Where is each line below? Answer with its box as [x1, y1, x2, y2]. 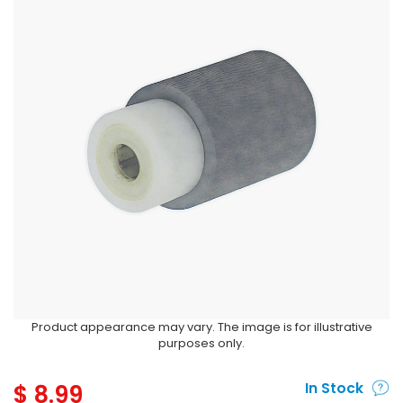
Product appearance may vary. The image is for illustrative [31, 318, 372, 336]
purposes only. [158, 335, 245, 352]
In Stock [304, 379, 363, 398]
